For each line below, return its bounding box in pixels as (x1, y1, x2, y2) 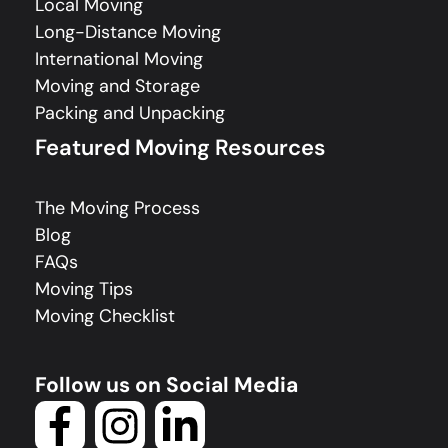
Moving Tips (35, 276, 133, 301)
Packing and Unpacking (35, 100, 225, 125)
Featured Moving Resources (35, 132, 326, 162)
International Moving (35, 46, 203, 71)
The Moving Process (35, 195, 200, 220)
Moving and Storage (35, 73, 200, 98)
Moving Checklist (35, 303, 175, 328)
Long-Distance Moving (35, 19, 221, 44)
